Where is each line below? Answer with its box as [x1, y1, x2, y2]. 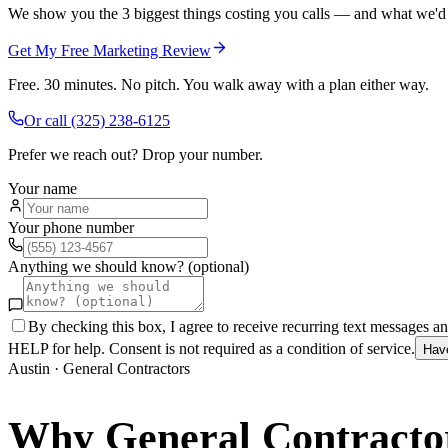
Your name [8, 179, 77, 197]
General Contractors [63, 359, 190, 377]
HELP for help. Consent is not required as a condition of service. [8, 339, 415, 357]
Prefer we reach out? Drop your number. [8, 145, 263, 163]
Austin [8, 359, 50, 377]
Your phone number [8, 218, 134, 236]
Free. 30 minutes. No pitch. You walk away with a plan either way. [8, 75, 429, 93]
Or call [24, 111, 71, 129]
